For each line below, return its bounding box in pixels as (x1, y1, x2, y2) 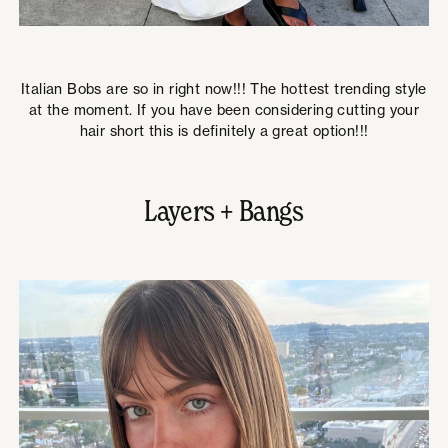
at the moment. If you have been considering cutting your (28, 100, 420, 118)
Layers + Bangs (144, 192, 304, 229)
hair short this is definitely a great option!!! (79, 121, 369, 139)
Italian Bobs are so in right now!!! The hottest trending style (21, 79, 427, 97)
